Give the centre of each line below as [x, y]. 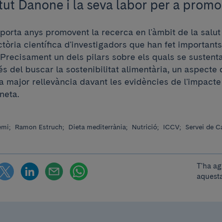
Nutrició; [146, 127]
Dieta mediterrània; [99, 127]
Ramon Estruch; [40, 127]
